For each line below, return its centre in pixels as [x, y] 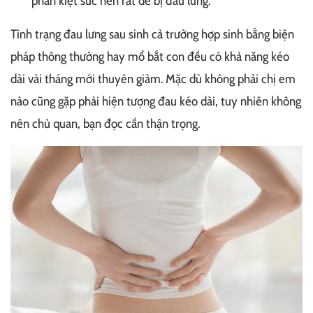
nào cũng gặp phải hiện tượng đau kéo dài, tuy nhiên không [156, 102]
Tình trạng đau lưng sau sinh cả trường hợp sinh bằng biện [152, 35]
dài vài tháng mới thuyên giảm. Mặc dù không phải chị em [153, 79]
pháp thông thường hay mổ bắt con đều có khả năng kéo [150, 57]
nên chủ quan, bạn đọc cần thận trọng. [105, 124]
